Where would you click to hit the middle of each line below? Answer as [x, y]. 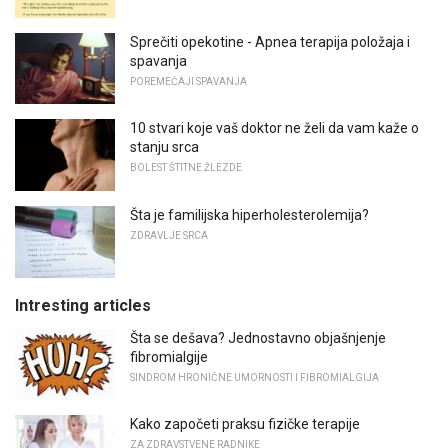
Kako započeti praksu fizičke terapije [245, 424]
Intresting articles [83, 305]
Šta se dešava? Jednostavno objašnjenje [258, 337]
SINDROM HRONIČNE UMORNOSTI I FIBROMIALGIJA [254, 377]
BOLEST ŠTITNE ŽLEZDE [186, 168]
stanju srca [164, 147]
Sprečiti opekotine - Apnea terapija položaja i [270, 41]
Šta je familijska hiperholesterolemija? [249, 215]
